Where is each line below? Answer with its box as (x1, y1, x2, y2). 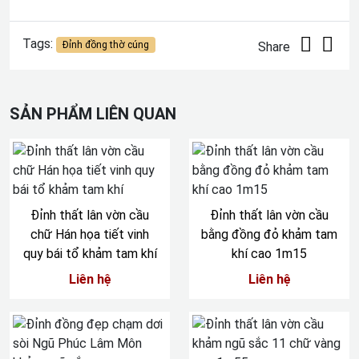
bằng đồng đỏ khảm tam (201, 227, 337, 242)
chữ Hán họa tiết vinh (30, 227, 149, 242)
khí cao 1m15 (232, 246, 307, 261)
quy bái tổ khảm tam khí (22, 246, 157, 261)
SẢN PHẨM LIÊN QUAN (10, 104, 176, 123)
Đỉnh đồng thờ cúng (62, 39, 149, 50)
